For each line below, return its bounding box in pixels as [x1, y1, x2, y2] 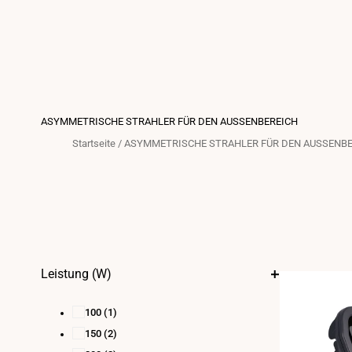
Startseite [72, 137, 115, 149]
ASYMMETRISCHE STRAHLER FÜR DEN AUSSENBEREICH [41, 115, 298, 127]
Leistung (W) [41, 266, 112, 281]
